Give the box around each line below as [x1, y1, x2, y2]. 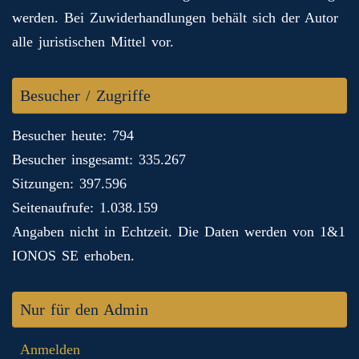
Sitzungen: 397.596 [12, 175, 127, 192]
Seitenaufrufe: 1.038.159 [12, 200, 158, 216]
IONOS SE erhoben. [12, 248, 135, 264]
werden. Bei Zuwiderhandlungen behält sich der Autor [12, 10, 338, 26]
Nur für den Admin [20, 301, 148, 319]
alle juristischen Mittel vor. [12, 34, 174, 50]
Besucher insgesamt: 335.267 [12, 151, 186, 168]
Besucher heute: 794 [12, 127, 134, 144]
